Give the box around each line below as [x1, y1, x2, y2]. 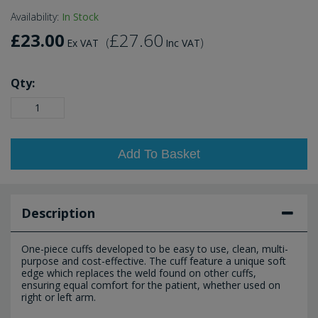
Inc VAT [165, 35, 200, 50]
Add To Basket [118, 146, 200, 161]
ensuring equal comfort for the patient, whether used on [21, 278, 280, 292]
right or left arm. [21, 290, 96, 304]
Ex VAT [67, 35, 99, 50]
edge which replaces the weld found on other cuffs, [21, 265, 256, 280]
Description [21, 204, 95, 221]
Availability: [11, 9, 59, 23]
